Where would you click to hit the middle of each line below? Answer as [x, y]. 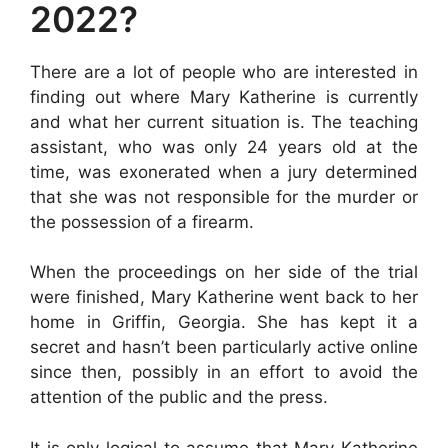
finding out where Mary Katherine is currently [224, 96]
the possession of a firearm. [142, 221]
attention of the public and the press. [179, 397]
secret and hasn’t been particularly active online [224, 347]
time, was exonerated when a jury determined [224, 171]
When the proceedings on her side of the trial [224, 272]
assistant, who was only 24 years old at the [224, 146]
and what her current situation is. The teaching [224, 121]
